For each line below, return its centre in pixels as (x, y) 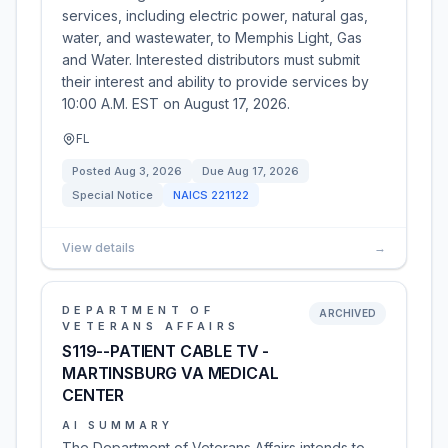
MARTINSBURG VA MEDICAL (170, 373)
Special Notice (112, 195)
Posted (93, 171)
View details (98, 247)
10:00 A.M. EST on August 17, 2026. (176, 103)
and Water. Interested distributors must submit (211, 59)
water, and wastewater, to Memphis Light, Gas (212, 37)
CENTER (93, 395)
